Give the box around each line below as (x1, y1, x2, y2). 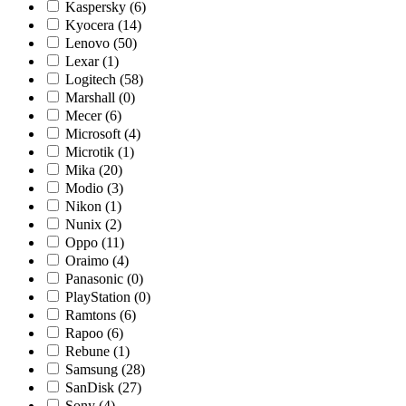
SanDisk (65, 380, 118, 395)
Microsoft (65, 126, 124, 141)
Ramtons (65, 307, 120, 323)
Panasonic (65, 271, 127, 286)
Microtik (65, 144, 118, 159)
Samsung (65, 362, 121, 377)
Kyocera (65, 17, 118, 33)
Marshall (65, 90, 119, 105)
